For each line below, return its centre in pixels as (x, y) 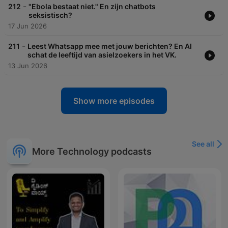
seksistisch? (50, 15)
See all (203, 144)
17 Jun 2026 (27, 26)
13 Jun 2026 (28, 66)
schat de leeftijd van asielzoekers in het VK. (102, 55)
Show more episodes (114, 101)
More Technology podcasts (92, 151)
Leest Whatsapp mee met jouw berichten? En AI (110, 46)
